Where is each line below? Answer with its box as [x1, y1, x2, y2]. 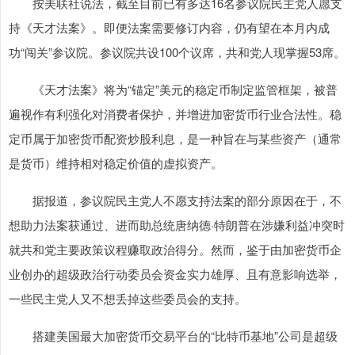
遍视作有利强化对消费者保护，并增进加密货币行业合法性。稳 [9, 105, 342, 123]
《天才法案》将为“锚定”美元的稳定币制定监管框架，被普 [9, 81, 338, 98]
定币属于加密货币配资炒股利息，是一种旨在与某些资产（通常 [9, 130, 342, 147]
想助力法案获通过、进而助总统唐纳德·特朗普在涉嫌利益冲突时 [9, 216, 345, 234]
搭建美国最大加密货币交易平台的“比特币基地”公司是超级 [9, 327, 338, 345]
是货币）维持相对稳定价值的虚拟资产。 [9, 155, 223, 172]
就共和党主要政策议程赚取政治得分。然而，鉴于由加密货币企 [9, 241, 342, 258]
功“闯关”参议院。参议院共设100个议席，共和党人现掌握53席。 [9, 44, 345, 61]
